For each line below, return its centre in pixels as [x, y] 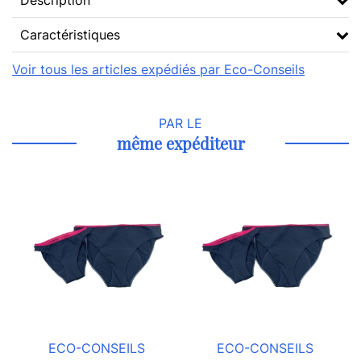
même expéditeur [180, 143]
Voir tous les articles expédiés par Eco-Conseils [158, 69]
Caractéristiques [70, 35]
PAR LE [180, 123]
